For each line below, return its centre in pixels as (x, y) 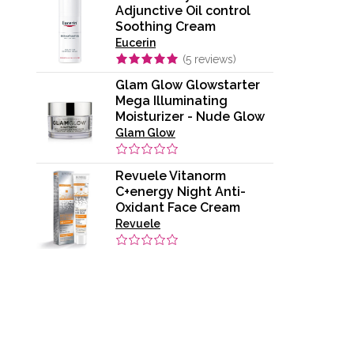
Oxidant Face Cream (178, 207)
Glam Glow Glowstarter (188, 85)
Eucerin (136, 42)
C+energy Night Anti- (181, 191)
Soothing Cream (166, 26)
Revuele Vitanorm (171, 175)
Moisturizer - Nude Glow (190, 117)
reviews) (214, 59)
